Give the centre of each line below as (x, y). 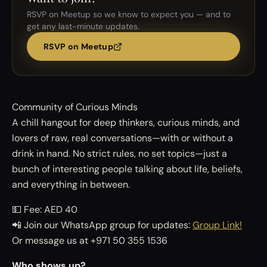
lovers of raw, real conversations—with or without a (122, 138)
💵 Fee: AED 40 (45, 209)
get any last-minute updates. (83, 26)
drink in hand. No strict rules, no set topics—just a (119, 153)
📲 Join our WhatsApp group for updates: (102, 225)
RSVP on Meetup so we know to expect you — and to (129, 14)
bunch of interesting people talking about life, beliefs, (127, 169)
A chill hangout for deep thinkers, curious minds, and (126, 122)
